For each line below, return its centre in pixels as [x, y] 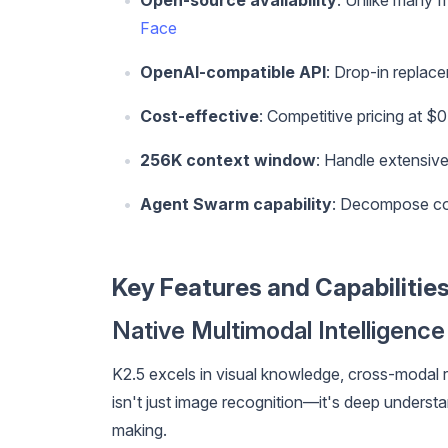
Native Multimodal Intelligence [278, 331]
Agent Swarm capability [236, 204]
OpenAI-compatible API [233, 72]
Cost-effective [199, 116]
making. [139, 430]
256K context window [228, 160]
